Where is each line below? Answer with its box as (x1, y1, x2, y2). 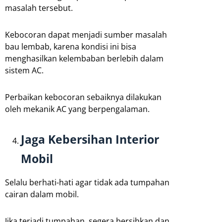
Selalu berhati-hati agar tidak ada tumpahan (5, 177, 169, 188)
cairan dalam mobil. (5, 189, 79, 200)
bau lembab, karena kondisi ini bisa (5, 41, 136, 53)
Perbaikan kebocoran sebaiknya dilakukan (5, 92, 162, 103)
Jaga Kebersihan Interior (21, 131, 159, 148)
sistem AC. (5, 65, 44, 76)
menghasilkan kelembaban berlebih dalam (5, 53, 164, 64)
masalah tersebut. (5, 2, 73, 14)
